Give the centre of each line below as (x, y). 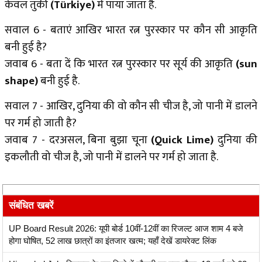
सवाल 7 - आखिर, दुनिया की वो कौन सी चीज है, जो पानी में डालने (131, 106)
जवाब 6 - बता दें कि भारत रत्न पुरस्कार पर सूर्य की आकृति (120, 64)
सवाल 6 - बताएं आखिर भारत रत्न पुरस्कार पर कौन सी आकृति (131, 30)
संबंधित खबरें (31, 206)
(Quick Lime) (184, 140)
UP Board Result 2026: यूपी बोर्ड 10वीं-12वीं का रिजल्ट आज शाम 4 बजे (126, 229)
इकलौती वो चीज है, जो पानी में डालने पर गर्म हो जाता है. (112, 157)
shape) (23, 81)
